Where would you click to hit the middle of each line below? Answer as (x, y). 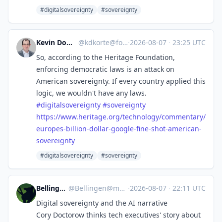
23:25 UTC (188, 42)
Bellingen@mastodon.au (97, 188)
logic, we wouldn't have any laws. (91, 93)
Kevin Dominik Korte (69, 42)
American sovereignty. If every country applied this (121, 81)
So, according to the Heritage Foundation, (106, 57)
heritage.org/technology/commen (134, 117)
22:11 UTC (188, 188)
